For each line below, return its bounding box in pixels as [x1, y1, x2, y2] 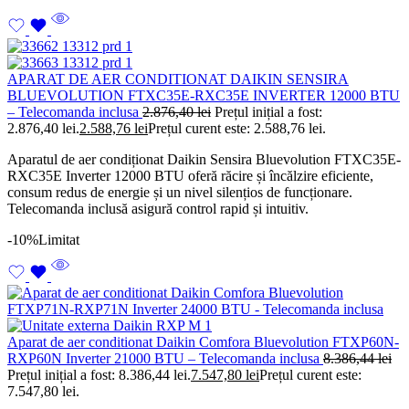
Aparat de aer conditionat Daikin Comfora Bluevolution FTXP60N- [7, 334, 399, 351]
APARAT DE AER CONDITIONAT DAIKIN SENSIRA [7, 71, 349, 88]
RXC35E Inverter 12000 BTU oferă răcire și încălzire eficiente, [7, 168, 373, 184]
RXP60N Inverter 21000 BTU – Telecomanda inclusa [7, 351, 323, 367]
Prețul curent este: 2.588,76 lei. [148, 121, 326, 137]
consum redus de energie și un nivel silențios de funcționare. [7, 184, 352, 201]
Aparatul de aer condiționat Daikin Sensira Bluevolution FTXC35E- [7, 152, 401, 168]
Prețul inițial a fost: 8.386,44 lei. [7, 367, 191, 383]
